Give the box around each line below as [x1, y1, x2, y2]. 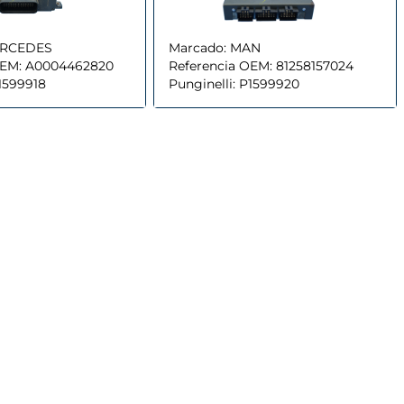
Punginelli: [169, 75, 235, 92]
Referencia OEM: [169, 57, 272, 74]
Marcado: [169, 39, 226, 56]
